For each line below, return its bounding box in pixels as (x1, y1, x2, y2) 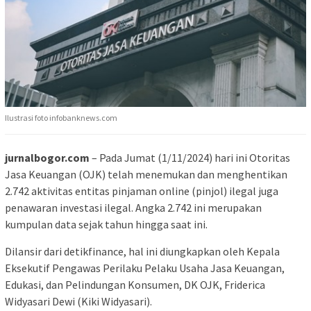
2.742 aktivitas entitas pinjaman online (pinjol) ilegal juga (5, 184, 278, 199)
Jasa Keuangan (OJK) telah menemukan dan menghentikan (5, 167, 287, 182)
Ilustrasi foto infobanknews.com (5, 112, 117, 124)
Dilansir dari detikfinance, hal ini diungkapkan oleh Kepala (5, 244, 280, 259)
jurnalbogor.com (5, 151, 90, 165)
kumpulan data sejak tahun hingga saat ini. (5, 217, 208, 232)
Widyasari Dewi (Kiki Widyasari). (5, 294, 152, 309)
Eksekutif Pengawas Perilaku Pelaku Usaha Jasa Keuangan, (5, 261, 285, 276)
